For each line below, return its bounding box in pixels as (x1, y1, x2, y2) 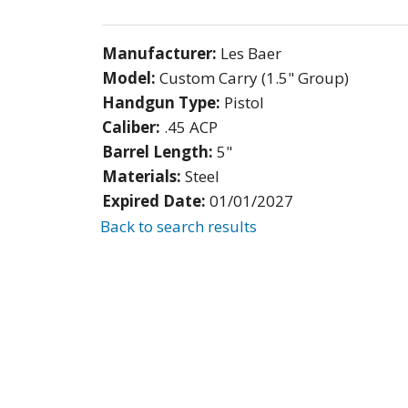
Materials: (102, 165, 185, 187)
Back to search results (100, 216, 257, 238)
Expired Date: (102, 189, 209, 211)
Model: (102, 66, 159, 88)
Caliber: (102, 116, 164, 138)
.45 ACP (164, 116, 218, 138)
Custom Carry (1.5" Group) (159, 66, 349, 88)
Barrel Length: (102, 140, 217, 162)
